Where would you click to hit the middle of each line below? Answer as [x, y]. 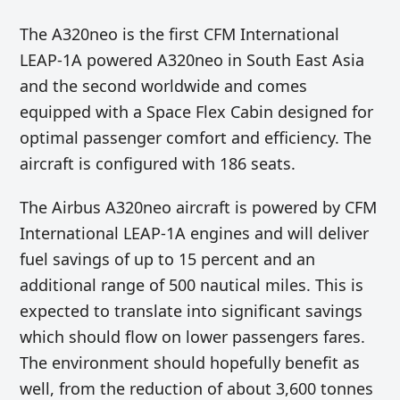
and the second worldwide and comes [164, 86]
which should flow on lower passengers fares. [193, 337]
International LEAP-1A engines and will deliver [195, 233]
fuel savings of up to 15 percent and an [168, 259]
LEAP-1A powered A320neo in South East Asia [192, 60]
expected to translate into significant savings [192, 311]
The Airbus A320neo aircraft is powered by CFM [199, 208]
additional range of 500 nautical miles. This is [192, 285]
